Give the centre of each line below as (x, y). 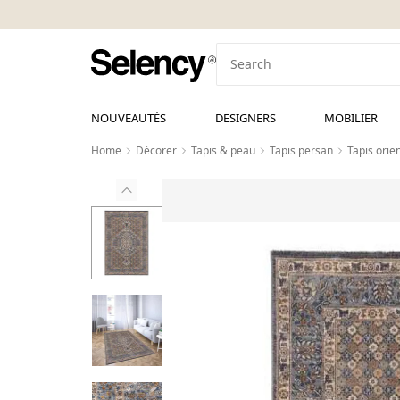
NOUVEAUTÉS (129, 118)
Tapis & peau (223, 150)
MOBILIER (351, 118)
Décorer (156, 150)
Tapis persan (301, 150)
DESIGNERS (245, 118)
